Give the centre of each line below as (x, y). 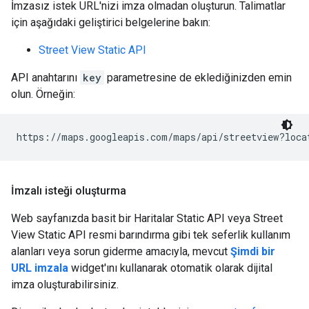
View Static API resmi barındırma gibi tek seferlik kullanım (151, 235)
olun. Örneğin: (43, 94)
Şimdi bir (253, 251)
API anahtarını (46, 78)
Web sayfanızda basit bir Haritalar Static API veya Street (147, 218)
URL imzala (40, 268)
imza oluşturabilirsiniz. (65, 285)
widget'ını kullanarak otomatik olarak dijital (170, 268)
